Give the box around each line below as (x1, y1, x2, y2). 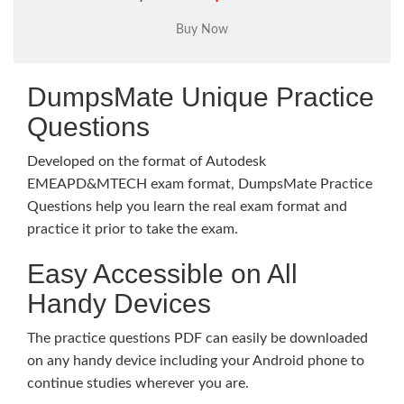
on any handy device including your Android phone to (27, 353, 364, 368)
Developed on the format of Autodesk (27, 154, 266, 169)
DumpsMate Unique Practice (27, 82, 374, 112)
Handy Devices (27, 289, 211, 318)
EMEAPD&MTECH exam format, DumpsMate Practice (27, 177, 372, 191)
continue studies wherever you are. (27, 376, 249, 390)
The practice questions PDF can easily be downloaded (27, 331, 368, 345)
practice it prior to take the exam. (27, 222, 238, 236)
